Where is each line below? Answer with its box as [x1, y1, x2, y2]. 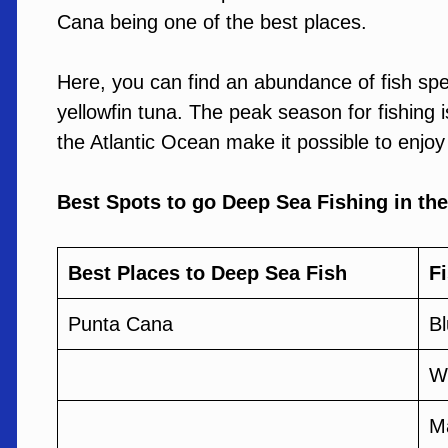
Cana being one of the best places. [57, 11, 373, 33]
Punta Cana [68, 313, 173, 335]
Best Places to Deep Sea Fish [68, 262, 347, 284]
